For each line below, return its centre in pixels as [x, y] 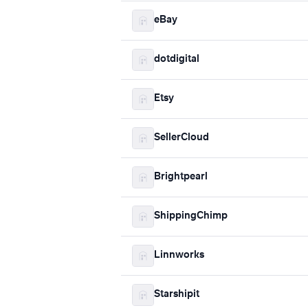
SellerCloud [181, 138]
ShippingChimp [191, 216]
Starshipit [177, 295]
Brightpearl [181, 177]
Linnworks [179, 255]
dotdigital [177, 59]
